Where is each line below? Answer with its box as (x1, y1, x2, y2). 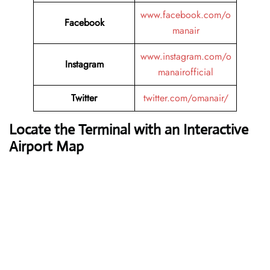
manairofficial (158, 65, 213, 80)
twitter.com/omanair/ (143, 91, 228, 105)
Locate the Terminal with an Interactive (9, 121, 248, 139)
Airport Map (9, 137, 84, 156)
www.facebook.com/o (140, 8, 231, 22)
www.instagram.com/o (140, 49, 231, 64)
